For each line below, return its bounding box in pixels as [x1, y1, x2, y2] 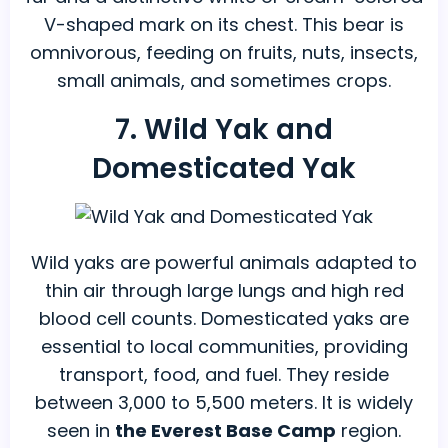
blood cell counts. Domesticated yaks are [39, 306, 409, 332]
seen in [47, 418, 115, 444]
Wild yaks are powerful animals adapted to [31, 250, 417, 276]
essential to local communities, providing [40, 334, 408, 360]
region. [336, 418, 401, 444]
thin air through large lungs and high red [44, 278, 404, 304]
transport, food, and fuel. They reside [59, 362, 389, 388]
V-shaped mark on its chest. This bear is [44, 12, 404, 38]
